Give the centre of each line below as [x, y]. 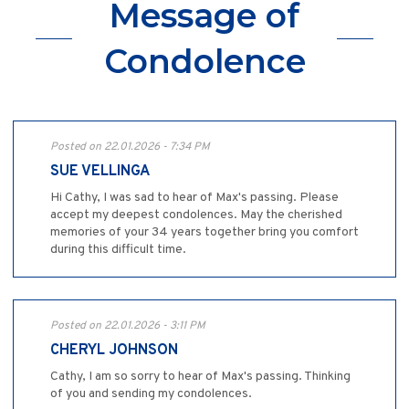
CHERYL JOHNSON [114, 350]
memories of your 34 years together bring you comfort [204, 232]
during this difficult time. [118, 249]
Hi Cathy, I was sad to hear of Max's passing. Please [194, 197]
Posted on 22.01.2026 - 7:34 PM [130, 147]
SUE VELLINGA [100, 171]
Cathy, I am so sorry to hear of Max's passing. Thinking [200, 376]
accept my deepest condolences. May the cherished [196, 215]
